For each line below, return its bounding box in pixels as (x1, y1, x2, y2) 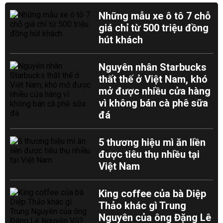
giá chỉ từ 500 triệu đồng (99, 22, 209, 34)
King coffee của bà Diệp (99, 188, 207, 200)
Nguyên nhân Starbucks (99, 61, 207, 73)
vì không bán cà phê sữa (99, 97, 209, 109)
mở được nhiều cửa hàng (99, 85, 211, 97)
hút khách (99, 34, 143, 46)
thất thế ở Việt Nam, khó (99, 73, 208, 85)
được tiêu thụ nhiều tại (99, 148, 200, 160)
